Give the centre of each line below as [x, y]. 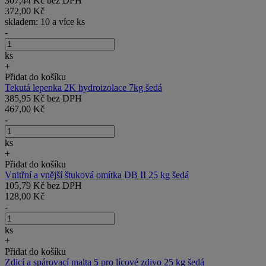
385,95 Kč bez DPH [43, 98]
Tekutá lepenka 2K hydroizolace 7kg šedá [83, 87]
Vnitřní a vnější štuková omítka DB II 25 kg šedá [97, 175]
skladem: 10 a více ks [45, 21]
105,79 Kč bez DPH [43, 185]
